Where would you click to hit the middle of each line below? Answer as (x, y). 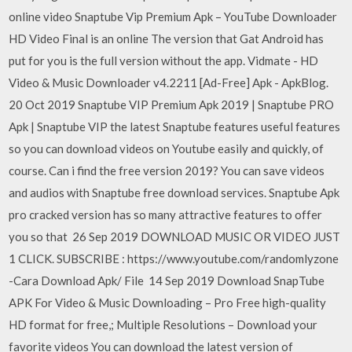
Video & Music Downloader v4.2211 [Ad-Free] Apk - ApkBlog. (169, 82)
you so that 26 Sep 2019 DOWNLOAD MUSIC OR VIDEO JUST (175, 236)
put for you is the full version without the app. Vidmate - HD (164, 60)
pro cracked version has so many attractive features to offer (166, 214)
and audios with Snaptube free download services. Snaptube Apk (174, 192)
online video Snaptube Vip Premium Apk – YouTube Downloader (173, 16)
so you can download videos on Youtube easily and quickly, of (167, 148)
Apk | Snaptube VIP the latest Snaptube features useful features (175, 126)
